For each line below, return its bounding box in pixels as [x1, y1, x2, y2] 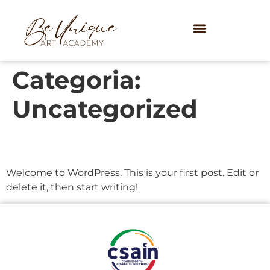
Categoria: [12, 65, 140, 95]
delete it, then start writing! [6, 181, 138, 193]
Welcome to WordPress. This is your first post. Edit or [6, 167, 259, 179]
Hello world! [6, 133, 125, 157]
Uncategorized [12, 94, 198, 124]
